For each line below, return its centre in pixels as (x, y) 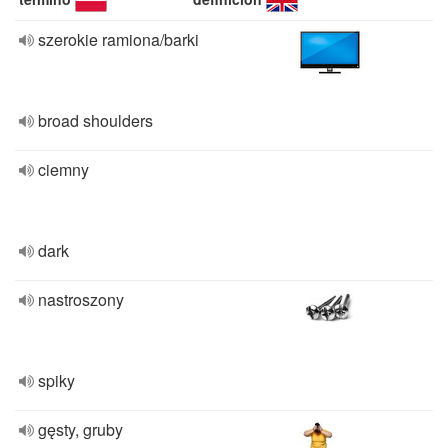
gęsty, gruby (80, 429)
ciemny (63, 169)
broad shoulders (95, 120)
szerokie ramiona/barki (118, 39)
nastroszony (81, 299)
